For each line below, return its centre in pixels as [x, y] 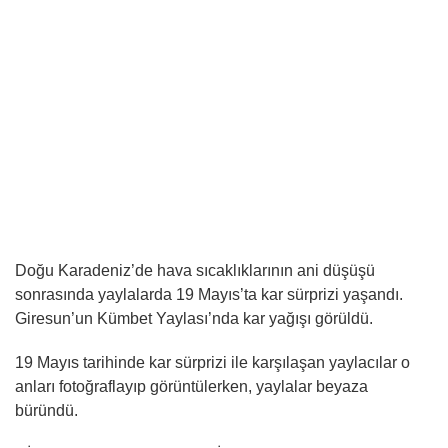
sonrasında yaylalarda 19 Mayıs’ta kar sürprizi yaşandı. [209, 294]
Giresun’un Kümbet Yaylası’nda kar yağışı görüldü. [194, 318]
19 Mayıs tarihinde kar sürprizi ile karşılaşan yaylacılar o [212, 362]
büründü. [46, 410]
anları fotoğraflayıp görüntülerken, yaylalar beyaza [191, 386]
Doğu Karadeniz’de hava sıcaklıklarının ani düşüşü [195, 270]
